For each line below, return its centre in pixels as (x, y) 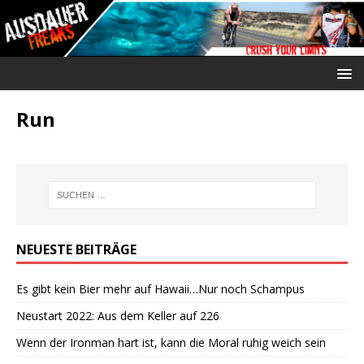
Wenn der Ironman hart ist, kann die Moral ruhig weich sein (171, 343)
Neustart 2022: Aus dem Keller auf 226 (118, 316)
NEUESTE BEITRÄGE (76, 250)
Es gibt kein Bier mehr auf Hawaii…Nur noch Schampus (160, 289)
